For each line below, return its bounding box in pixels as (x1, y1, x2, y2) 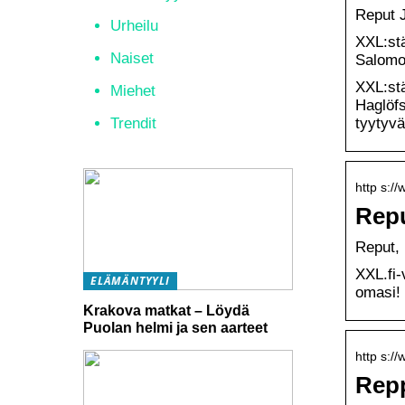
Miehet (110, 82, 155, 99)
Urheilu (110, 17, 158, 34)
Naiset (110, 50, 154, 67)
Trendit (110, 115, 156, 132)
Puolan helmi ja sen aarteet (83, 319, 268, 335)
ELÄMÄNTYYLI (90, 273, 170, 288)
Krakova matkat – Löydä (83, 302, 250, 318)
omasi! (355, 283, 400, 301)
